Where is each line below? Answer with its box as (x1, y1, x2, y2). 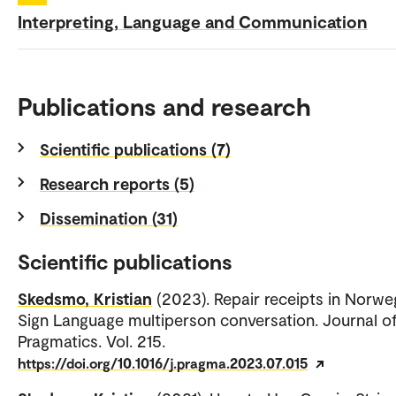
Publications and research (18, 90, 311, 121)
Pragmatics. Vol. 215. (18, 330, 165, 351)
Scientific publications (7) (40, 138, 231, 159)
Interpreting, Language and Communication (18, 10, 368, 32)
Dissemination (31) (40, 207, 178, 228)
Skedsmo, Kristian (18, 287, 152, 308)
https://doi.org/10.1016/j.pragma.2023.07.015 (18, 354, 308, 371)
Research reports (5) (40, 172, 194, 194)
